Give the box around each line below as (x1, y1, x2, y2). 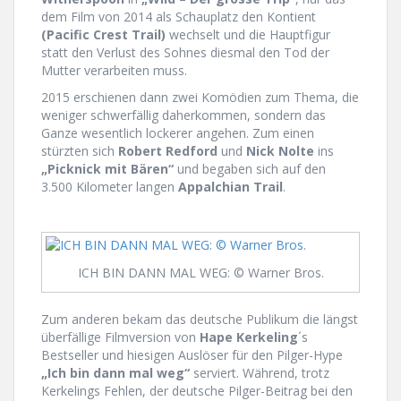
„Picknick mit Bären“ (41, 159, 174, 177)
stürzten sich (41, 141, 118, 159)
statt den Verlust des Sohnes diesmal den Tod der (41, 43, 329, 61)
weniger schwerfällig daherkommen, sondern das (41, 106, 326, 124)
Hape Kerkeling (200, 328, 298, 346)
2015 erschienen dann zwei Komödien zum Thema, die (41, 88, 359, 106)
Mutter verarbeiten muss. (41, 61, 187, 79)
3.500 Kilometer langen (41, 177, 178, 195)
